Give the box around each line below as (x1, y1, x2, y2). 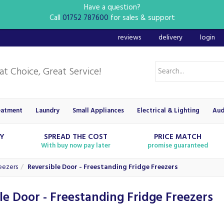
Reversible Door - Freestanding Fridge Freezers (27, 161, 178, 173)
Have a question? (83, 1, 140, 13)
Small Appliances (72, 105, 124, 116)
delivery (158, 32, 182, 43)
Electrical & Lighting (137, 105, 200, 116)
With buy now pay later (41, 140, 111, 151)
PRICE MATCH (153, 131, 201, 143)
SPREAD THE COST (44, 131, 108, 143)
